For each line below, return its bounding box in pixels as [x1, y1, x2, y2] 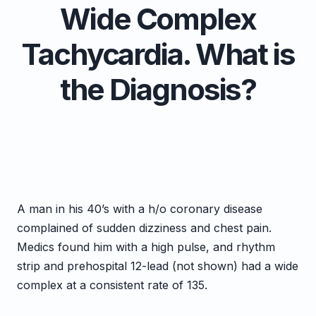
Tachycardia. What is [21, 36, 295, 72]
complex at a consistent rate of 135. [17, 278, 207, 292]
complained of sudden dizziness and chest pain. [17, 221, 275, 235]
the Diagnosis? [59, 71, 257, 107]
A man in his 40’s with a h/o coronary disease [17, 202, 262, 216]
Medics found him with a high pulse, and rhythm [17, 240, 275, 254]
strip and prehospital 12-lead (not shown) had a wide [17, 259, 298, 273]
